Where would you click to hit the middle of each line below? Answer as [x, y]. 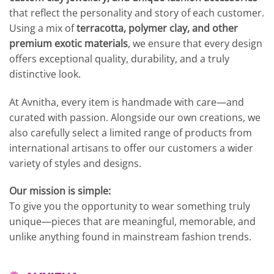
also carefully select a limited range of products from [131, 132]
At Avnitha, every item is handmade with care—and [127, 102]
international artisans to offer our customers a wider [131, 148]
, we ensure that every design [195, 43]
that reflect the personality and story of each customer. [137, 13]
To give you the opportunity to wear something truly [130, 206]
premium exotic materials [68, 43]
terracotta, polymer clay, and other [157, 28]
